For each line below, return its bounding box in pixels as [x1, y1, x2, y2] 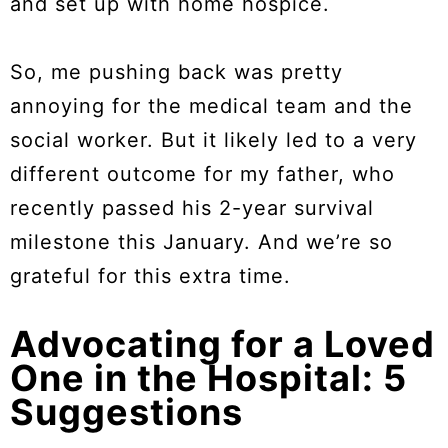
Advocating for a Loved [10, 322, 435, 367]
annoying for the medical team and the [10, 94, 413, 119]
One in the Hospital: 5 [10, 356, 407, 401]
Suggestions [10, 390, 243, 435]
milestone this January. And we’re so [10, 230, 393, 255]
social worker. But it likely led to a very [10, 128, 417, 153]
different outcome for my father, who [10, 162, 395, 187]
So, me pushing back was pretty [10, 60, 343, 85]
